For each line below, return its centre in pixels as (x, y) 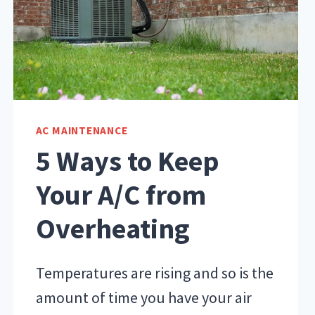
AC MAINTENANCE (82, 130)
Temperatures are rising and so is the (154, 273)
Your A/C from (121, 195)
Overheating (112, 229)
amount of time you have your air (143, 298)
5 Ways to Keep (127, 161)
